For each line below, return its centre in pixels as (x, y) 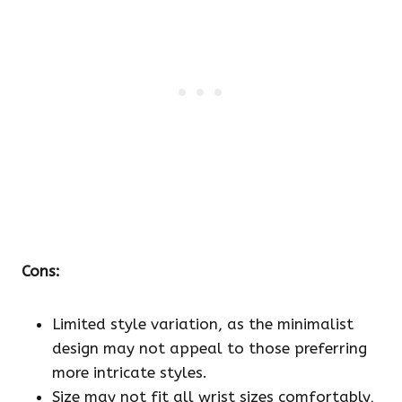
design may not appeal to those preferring (210, 349)
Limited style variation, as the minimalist (203, 324)
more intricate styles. (130, 373)
